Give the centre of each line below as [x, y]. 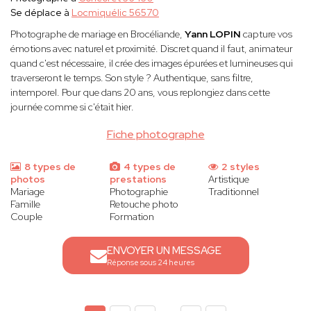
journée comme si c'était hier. [72, 107]
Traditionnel [234, 192]
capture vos [268, 34]
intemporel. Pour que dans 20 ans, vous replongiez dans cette [140, 93]
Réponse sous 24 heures [150, 263]
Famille [25, 204]
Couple [26, 217]
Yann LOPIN [214, 34]
